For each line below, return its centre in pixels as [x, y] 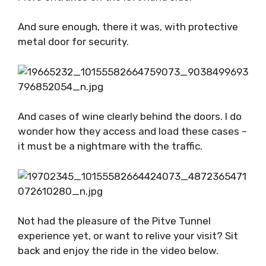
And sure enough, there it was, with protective [128, 27]
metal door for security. [73, 42]
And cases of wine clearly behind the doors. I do [130, 116]
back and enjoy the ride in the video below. [119, 251]
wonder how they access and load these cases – [132, 131]
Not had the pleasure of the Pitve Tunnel [114, 221]
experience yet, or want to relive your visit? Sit [128, 236]
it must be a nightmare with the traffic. [111, 146]
